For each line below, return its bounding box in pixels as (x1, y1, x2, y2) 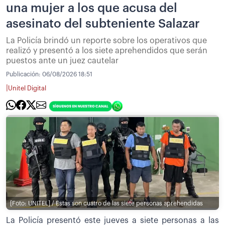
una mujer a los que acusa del (6, 2, 177, 15)
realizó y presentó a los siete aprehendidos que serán (6, 47, 207, 55)
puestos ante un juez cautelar (6, 57, 119, 65)
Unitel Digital (8, 85, 46, 91)
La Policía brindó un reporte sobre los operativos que (6, 37, 207, 45)
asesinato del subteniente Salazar (6, 18, 200, 30)
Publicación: (6, 71, 42, 78)
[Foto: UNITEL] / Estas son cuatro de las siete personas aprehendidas (10, 200, 203, 206)
